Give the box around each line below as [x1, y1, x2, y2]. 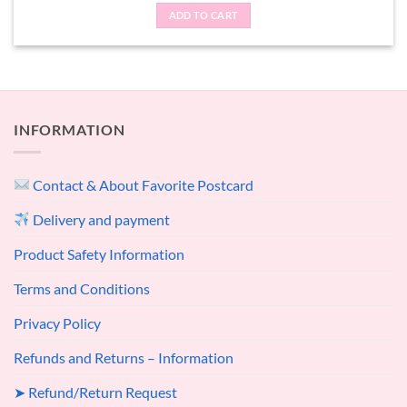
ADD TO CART [168, 8, 239, 21]
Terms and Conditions [14, 279, 150, 297]
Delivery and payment [30, 210, 171, 228]
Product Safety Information [14, 244, 184, 263]
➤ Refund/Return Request [14, 382, 177, 401]
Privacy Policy [14, 313, 101, 332]
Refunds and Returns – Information [14, 348, 233, 366]
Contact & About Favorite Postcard [30, 175, 254, 194]
